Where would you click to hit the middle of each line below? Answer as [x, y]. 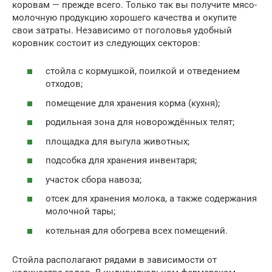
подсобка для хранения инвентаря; [121, 161]
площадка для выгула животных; [117, 141]
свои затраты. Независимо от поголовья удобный [122, 30]
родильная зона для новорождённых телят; [140, 122]
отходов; [64, 84]
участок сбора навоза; [93, 179]
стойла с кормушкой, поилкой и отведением [143, 71]
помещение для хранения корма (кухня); [133, 103]
